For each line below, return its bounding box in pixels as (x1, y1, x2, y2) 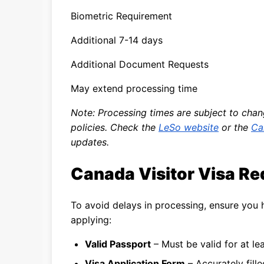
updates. (71, 136, 109, 148)
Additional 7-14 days (71, 34, 163, 46)
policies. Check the (71, 121, 159, 133)
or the (219, 121, 251, 133)
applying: (71, 214, 111, 226)
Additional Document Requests (71, 58, 209, 70)
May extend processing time (71, 82, 197, 94)
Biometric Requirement (71, 10, 172, 22)
